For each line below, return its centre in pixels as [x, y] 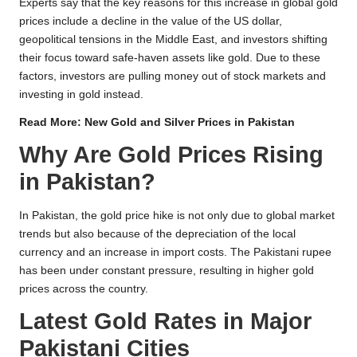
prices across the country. [84, 289]
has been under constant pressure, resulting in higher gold [167, 271]
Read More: [52, 122]
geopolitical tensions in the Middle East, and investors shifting [173, 39]
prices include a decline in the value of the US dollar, [151, 21]
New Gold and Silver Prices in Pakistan [190, 122]
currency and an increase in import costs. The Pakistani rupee [175, 253]
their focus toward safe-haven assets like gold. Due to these [170, 57]
